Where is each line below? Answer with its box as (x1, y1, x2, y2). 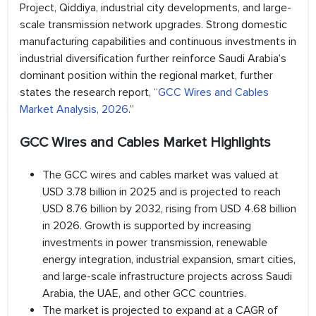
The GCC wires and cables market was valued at (42, 168, 279, 183)
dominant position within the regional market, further (20, 68, 273, 83)
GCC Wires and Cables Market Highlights (20, 134, 271, 152)
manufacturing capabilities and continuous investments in (20, 35, 296, 49)
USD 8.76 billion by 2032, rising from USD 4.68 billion (42, 202, 296, 217)
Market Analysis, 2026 (20, 102, 128, 117)
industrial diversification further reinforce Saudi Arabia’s (20, 51, 286, 66)
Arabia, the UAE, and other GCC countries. (42, 286, 246, 301)
